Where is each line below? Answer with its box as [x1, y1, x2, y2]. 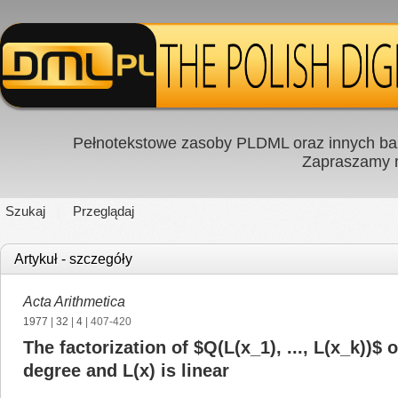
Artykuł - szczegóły [14, 251, 132, 267]
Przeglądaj [73, 203, 134, 219]
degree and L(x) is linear [23, 361, 229, 380]
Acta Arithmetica [23, 294, 125, 309]
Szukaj [5, 203, 45, 219]
